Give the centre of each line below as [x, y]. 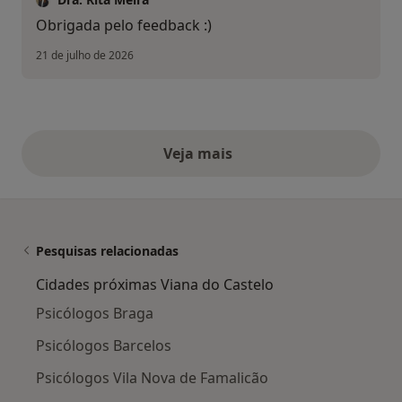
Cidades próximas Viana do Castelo [155, 285]
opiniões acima [254, 163]
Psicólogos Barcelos [104, 346]
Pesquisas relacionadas [107, 251]
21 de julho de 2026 [85, 56]
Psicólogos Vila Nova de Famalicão [152, 378]
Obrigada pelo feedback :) [124, 26]
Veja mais [201, 154]
